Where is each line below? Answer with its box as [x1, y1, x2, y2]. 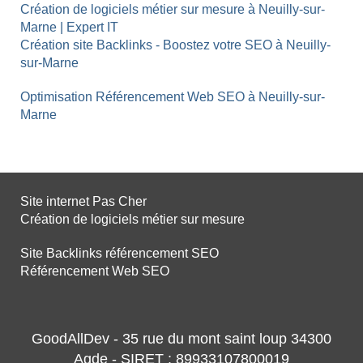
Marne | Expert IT [20, 20, 118, 35]
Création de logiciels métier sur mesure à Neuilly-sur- [20, 2, 325, 17]
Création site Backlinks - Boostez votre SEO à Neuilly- [20, 38, 331, 53]
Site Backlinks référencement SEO [20, 246, 219, 261]
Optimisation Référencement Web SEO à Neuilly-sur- [20, 90, 325, 105]
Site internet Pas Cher [20, 194, 147, 209]
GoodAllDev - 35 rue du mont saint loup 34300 [32, 331, 331, 348]
